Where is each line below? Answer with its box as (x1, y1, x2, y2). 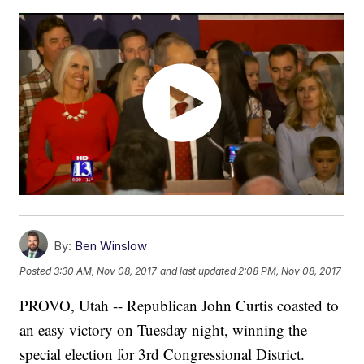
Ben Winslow (75, 238, 148, 254)
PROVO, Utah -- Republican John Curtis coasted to (19, 295, 340, 316)
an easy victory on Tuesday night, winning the (19, 319, 308, 340)
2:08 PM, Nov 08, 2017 (238, 265, 342, 278)
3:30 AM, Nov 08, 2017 (54, 265, 158, 278)
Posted (19, 265, 54, 278)
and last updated (160, 265, 236, 278)
